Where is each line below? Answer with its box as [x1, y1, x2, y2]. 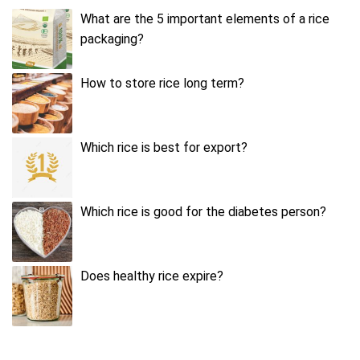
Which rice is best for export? [80, 139, 247, 155]
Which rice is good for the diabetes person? [80, 203, 326, 219]
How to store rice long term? [80, 75, 244, 91]
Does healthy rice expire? [80, 268, 223, 284]
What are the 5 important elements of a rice [80, 10, 329, 27]
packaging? [80, 31, 144, 47]
